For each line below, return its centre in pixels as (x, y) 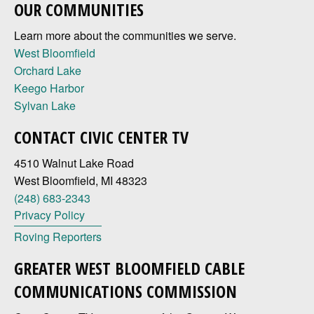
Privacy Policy (49, 215)
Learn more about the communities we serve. (125, 36)
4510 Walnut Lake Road (74, 163)
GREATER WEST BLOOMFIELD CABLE (129, 268)
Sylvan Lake (45, 106)
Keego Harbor (49, 88)
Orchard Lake (48, 71)
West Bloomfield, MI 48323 (81, 181)
